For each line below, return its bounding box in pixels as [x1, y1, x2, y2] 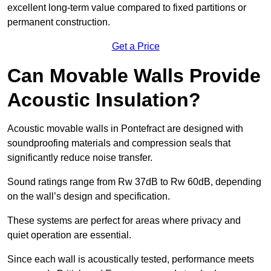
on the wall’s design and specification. [7, 191, 170, 202]
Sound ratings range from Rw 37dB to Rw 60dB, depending [7, 177, 261, 188]
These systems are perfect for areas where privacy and [7, 215, 241, 226]
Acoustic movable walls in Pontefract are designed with [7, 123, 243, 134]
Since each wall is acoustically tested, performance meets [7, 254, 254, 265]
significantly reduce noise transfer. [7, 152, 152, 163]
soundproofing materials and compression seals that [7, 138, 230, 149]
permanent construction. [7, 17, 110, 28]
